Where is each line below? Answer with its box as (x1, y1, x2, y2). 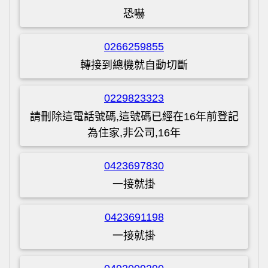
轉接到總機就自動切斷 (80, 59, 188, 71)
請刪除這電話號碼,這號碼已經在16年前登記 (29, 110, 239, 123)
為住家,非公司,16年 (87, 126, 181, 139)
